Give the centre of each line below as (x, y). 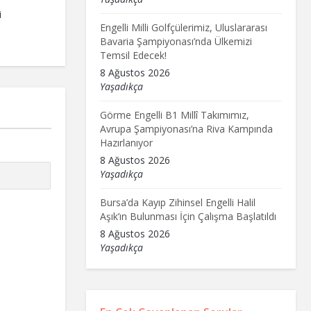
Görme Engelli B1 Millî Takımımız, (174, 115)
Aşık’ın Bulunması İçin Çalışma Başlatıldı (188, 216)
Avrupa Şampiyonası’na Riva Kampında (186, 128)
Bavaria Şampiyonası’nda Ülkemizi (176, 41)
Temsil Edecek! (133, 55)
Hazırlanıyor (126, 142)
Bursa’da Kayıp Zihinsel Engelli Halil (177, 202)
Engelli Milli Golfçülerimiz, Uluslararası (183, 27)
